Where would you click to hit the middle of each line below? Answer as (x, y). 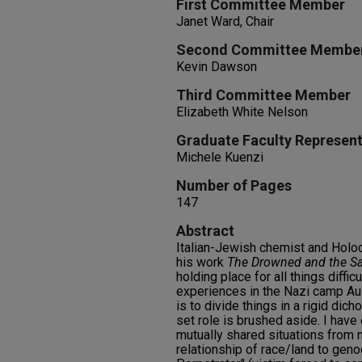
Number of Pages (234, 185)
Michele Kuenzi (220, 157)
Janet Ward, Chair (225, 21)
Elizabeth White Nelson (242, 112)
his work (202, 262)
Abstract (205, 231)
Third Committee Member (263, 95)
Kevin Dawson (217, 67)
